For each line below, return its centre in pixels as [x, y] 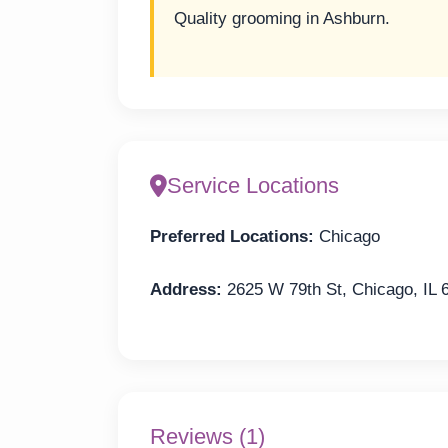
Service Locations [253, 186]
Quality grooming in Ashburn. [282, 18]
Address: [186, 289]
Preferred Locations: [232, 237]
